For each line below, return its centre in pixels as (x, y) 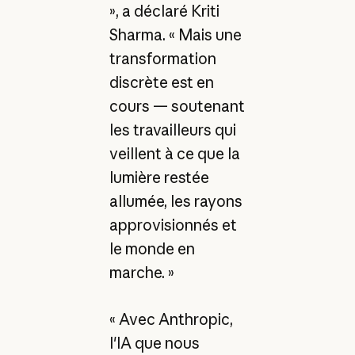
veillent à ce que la (174, 154)
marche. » (141, 273)
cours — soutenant (177, 107)
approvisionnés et (173, 225)
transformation (162, 59)
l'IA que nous (154, 343)
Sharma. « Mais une (175, 35)
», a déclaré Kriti (164, 11)
